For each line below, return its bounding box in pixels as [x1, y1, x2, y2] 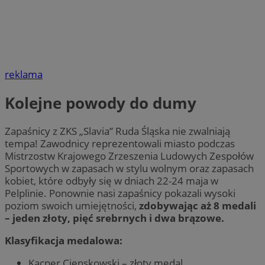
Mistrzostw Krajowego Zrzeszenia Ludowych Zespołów [5, 149, 254, 163]
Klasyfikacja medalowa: [5, 234, 122, 248]
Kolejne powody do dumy [5, 92, 196, 114]
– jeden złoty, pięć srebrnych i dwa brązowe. [5, 211, 224, 225]
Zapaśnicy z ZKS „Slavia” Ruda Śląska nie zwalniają [5, 124, 230, 138]
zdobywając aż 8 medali [139, 199, 256, 213]
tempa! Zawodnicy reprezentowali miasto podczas [5, 137, 235, 151]
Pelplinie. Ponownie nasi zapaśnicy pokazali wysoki [5, 186, 235, 201]
